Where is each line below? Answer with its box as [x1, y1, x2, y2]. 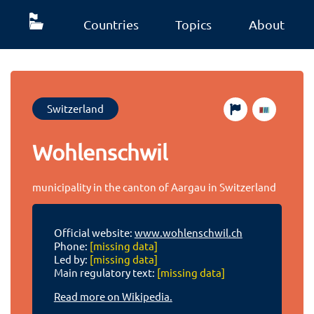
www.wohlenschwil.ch [134, 226, 243, 240]
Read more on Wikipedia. [53, 289, 172, 303]
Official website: [53, 226, 135, 240]
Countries [83, 17, 139, 32]
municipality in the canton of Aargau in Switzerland [32, 179, 277, 193]
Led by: [53, 252, 90, 266]
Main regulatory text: [53, 266, 157, 280]
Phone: [53, 239, 90, 253]
